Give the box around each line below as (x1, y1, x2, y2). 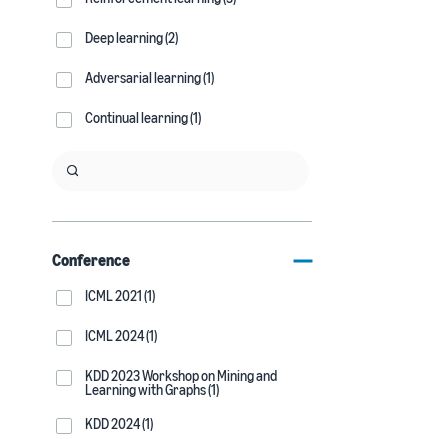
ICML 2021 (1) (85, 287, 155, 304)
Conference (52, 250, 130, 270)
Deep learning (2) (85, 29, 178, 46)
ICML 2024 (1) (85, 327, 157, 344)
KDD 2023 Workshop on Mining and (85, 367, 277, 384)
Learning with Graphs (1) (85, 381, 219, 398)
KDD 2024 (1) (85, 415, 153, 432)
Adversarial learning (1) (85, 69, 214, 86)
